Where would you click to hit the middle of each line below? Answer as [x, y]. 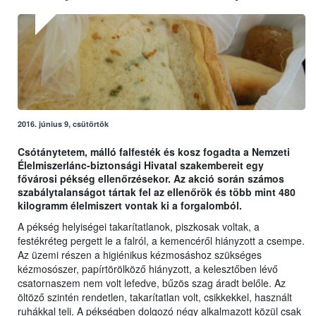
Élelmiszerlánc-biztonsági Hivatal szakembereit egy [141, 165]
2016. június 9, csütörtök [63, 124]
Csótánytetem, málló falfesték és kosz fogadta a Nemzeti [154, 152]
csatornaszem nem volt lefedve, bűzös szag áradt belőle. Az [152, 283]
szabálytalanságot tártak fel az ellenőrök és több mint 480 [157, 192]
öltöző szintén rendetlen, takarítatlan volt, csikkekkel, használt [155, 297]
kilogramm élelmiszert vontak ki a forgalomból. [130, 206]
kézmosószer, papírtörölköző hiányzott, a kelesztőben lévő [148, 269]
